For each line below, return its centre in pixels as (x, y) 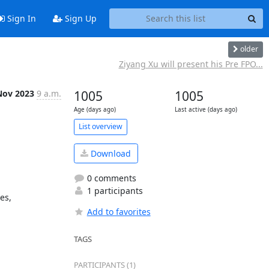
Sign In (20, 19)
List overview (100, 126)
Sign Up (79, 19)
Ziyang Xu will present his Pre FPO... (191, 64)
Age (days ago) (95, 109)
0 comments (110, 178)
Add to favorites (119, 212)
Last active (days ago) (206, 109)
